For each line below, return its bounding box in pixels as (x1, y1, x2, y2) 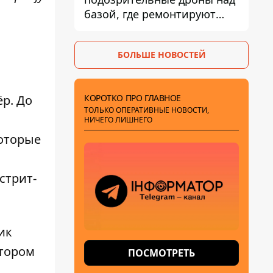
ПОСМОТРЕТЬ (128, 246, 195, 260)
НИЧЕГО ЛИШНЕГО (84, 115, 152, 125)
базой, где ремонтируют (84, 7, 216, 21)
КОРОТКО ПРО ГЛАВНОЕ (84, 92, 182, 104)
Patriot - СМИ (84, 21, 154, 36)
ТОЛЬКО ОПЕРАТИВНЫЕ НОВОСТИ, (84, 105, 209, 115)
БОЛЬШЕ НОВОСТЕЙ (117, 49, 206, 60)
